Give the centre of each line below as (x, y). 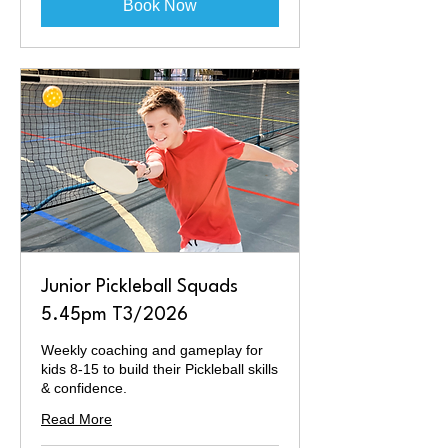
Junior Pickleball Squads (139, 286)
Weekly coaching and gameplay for (152, 349)
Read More (76, 418)
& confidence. (84, 387)
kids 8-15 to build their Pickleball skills (159, 368)
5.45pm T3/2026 (114, 314)
